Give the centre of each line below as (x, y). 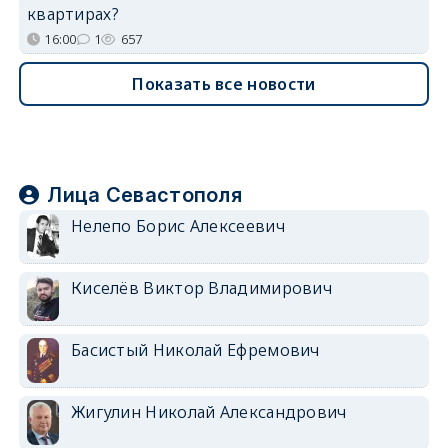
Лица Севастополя (145, 195)
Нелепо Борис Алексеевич (177, 226)
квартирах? (72, 14)
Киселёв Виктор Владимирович (201, 288)
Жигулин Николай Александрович (208, 412)
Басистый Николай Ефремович (195, 350)
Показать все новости (224, 84)
